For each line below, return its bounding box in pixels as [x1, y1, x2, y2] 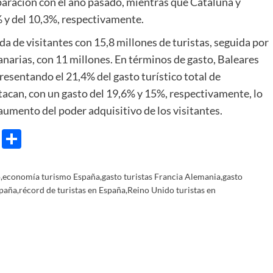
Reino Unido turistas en [127, 184, 216, 195]
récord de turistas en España [19, 184, 126, 195]
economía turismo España [2, 171, 100, 182]
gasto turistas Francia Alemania [102, 171, 221, 182]
